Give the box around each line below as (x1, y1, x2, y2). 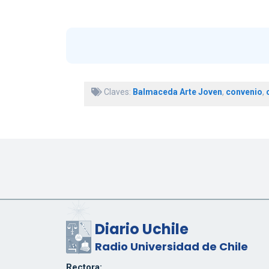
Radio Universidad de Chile (94, 239, 248, 255)
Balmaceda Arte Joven (132, 87, 222, 97)
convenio (225, 87, 262, 97)
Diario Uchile (94, 219, 189, 240)
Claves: (101, 87, 133, 97)
